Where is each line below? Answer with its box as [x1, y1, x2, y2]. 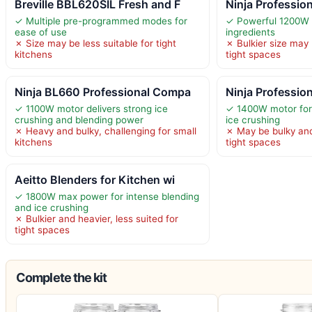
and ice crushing [15, 201, 88, 213]
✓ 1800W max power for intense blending [15, 190, 199, 202]
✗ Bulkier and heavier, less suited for [15, 212, 178, 224]
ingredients [226, 26, 276, 38]
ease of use [15, 26, 67, 38]
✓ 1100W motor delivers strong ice [15, 102, 168, 114]
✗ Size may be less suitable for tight [15, 37, 176, 49]
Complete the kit [16, 270, 107, 285]
